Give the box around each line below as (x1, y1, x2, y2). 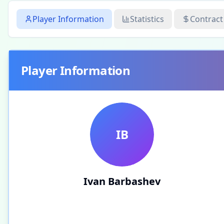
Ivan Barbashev (83, 174, 160, 188)
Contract (190, 13, 223, 24)
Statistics (130, 13, 164, 24)
